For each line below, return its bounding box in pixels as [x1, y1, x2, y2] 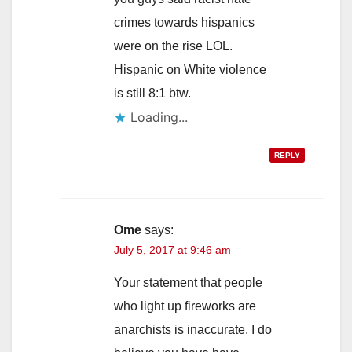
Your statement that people [114, 276, 262, 290]
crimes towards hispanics [114, 16, 255, 30]
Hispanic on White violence [114, 63, 266, 77]
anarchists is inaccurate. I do [114, 323, 272, 337]
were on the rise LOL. [114, 39, 233, 53]
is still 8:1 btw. [114, 86, 191, 101]
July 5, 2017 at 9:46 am [114, 244, 231, 257]
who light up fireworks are [114, 299, 256, 313]
